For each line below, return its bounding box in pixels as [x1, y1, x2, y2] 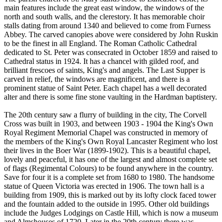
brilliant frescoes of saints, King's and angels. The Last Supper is [4, 65, 205, 74]
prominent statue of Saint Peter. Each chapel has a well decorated [4, 83, 207, 92]
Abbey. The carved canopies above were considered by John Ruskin [4, 30, 218, 39]
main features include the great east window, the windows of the [4, 3, 204, 12]
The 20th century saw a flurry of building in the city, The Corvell [4, 110, 207, 119]
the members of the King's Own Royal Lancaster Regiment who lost [4, 137, 218, 146]
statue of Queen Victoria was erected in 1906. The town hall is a [4, 181, 204, 190]
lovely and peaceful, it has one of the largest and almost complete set [4, 155, 217, 164]
